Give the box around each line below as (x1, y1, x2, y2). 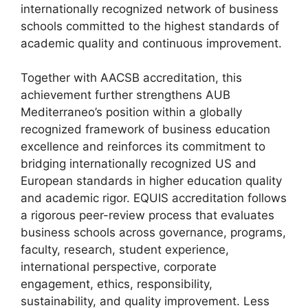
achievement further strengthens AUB (21, 88, 230, 102)
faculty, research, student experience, (21, 243, 229, 257)
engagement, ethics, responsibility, (21, 277, 212, 291)
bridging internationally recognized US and (21, 157, 256, 171)
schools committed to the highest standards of (21, 19, 279, 33)
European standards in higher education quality (21, 174, 282, 188)
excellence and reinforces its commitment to (21, 140, 265, 154)
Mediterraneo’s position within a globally (21, 105, 242, 120)
